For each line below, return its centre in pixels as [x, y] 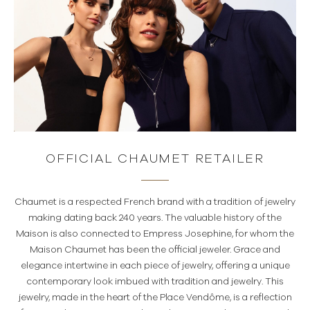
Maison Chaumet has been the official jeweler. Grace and [155, 250]
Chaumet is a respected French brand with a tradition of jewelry [155, 202]
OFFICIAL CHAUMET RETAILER [155, 159]
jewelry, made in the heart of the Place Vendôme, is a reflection [155, 298]
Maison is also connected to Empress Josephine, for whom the [155, 234]
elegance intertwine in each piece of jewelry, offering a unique [155, 266]
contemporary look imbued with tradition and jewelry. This [155, 282]
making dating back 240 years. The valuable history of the [155, 218]
